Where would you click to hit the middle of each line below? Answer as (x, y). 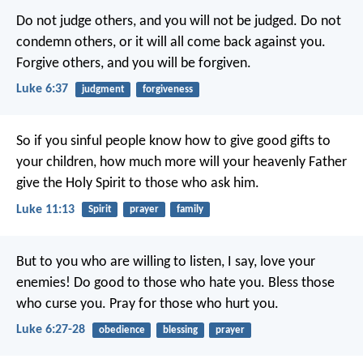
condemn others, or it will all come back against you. (171, 42)
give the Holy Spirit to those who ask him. (138, 184)
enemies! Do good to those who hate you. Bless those (175, 283)
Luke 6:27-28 (51, 329)
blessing (180, 330)
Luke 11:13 (45, 209)
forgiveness (167, 89)
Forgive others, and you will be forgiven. (134, 63)
